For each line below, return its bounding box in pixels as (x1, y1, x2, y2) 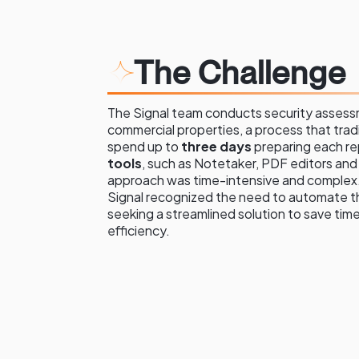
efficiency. (107, 222, 171, 239)
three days (181, 138, 252, 155)
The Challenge (133, 54, 346, 92)
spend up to (107, 138, 182, 155)
